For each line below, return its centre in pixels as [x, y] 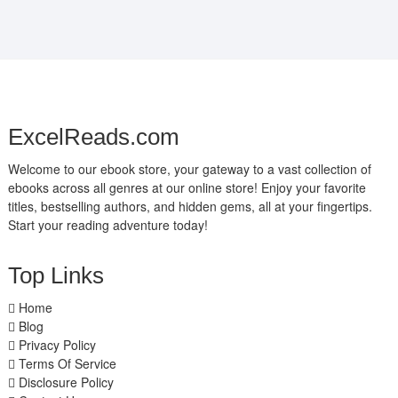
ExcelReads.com [93, 137]
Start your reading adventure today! [107, 225]
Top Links [56, 276]
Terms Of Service [65, 364]
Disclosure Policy [64, 382]
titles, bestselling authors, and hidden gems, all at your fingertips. [190, 207]
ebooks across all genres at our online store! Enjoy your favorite [187, 188]
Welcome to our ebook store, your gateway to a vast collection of [189, 169]
